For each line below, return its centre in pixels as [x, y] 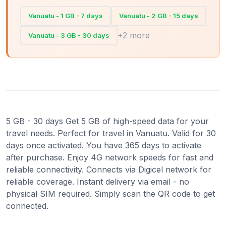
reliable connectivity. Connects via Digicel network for [109, 169]
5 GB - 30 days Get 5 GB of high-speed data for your [107, 121]
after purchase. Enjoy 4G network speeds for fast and [110, 157]
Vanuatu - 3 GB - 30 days [69, 35]
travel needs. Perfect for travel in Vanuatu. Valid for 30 [111, 133]
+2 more [134, 36]
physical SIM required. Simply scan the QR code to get [110, 193]
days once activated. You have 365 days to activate [104, 145]
